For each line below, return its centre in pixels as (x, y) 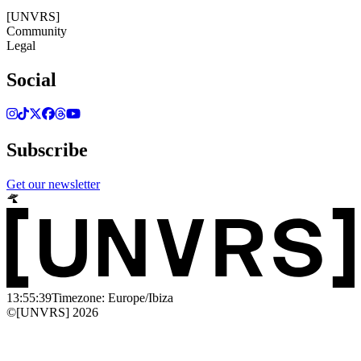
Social (31, 79)
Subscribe (47, 149)
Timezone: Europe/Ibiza (112, 297)
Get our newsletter (53, 184)
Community (37, 31)
